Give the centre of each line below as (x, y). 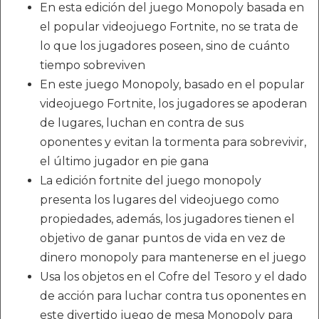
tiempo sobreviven (93, 66)
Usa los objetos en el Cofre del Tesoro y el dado (173, 277)
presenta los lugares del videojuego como (159, 200)
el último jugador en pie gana (124, 162)
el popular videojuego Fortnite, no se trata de (169, 27)
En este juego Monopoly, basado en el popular (172, 85)
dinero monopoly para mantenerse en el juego (173, 258)
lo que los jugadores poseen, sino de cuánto (165, 46)
